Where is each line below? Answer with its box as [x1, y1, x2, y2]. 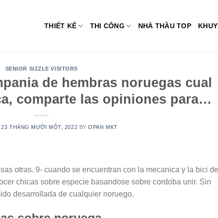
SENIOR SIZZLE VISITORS [5, 66, 78, 72]
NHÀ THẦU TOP [138, 22, 191, 30]
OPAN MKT [88, 124, 118, 130]
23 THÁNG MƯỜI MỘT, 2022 [1, 124, 78, 130]
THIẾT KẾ [44, 22, 77, 30]
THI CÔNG [90, 22, 125, 30]
